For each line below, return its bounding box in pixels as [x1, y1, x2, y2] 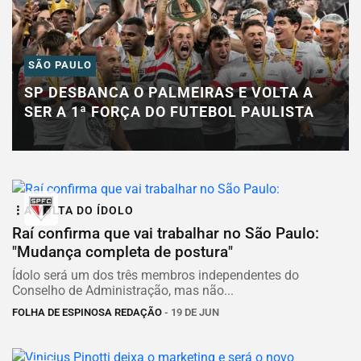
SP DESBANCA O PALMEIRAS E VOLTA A [24, 84, 313, 101]
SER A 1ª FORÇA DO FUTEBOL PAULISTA [24, 103, 314, 120]
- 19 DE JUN [162, 305, 219, 318]
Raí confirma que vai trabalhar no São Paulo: [12, 223, 319, 243]
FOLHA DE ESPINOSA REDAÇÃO [12, 305, 162, 318]
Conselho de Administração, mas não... [12, 282, 234, 298]
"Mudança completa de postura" [12, 242, 233, 261]
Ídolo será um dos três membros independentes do [12, 267, 299, 283]
